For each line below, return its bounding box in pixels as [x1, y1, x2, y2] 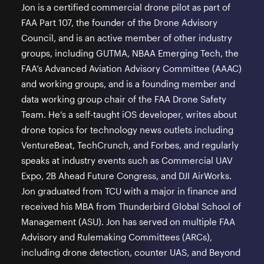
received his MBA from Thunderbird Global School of [21, 201, 241, 212]
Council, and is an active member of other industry [21, 32, 232, 43]
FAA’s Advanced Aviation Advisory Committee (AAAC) [21, 63, 242, 74]
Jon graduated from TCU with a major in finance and [21, 186, 236, 196]
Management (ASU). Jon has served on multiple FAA [21, 216, 235, 227]
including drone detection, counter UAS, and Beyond [21, 247, 240, 258]
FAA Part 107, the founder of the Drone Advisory [21, 17, 217, 28]
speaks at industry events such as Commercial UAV [21, 155, 233, 166]
